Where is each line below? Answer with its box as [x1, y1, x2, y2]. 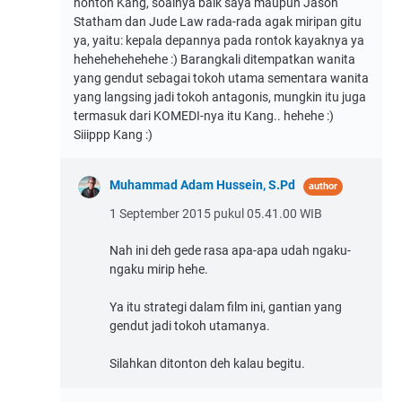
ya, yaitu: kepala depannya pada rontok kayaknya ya [74, 32, 364, 48]
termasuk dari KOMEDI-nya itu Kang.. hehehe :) [74, 108, 334, 123]
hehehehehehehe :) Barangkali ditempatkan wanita [74, 51, 355, 66]
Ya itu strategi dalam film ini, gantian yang [109, 299, 342, 314]
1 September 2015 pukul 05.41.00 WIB [109, 205, 322, 221]
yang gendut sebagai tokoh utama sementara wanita [74, 70, 369, 85]
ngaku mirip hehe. [109, 261, 208, 276]
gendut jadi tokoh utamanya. [109, 318, 270, 333]
